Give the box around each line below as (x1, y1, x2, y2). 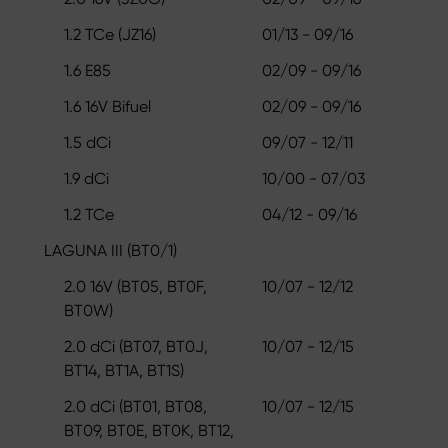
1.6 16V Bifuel (64, 96, 151, 116)
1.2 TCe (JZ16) (64, 24, 156, 44)
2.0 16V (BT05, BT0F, (64, 276, 207, 296)
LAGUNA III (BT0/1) (44, 240, 177, 260)
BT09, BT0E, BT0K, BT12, (64, 420, 234, 440)
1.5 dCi (64, 132, 111, 152)
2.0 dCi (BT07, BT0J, (64, 336, 208, 356)
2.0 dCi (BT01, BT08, (64, 396, 207, 416)
